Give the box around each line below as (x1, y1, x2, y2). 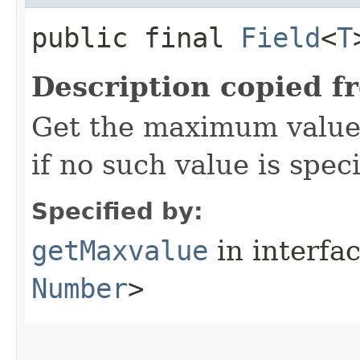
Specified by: (31, 197, 203, 225)
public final (31, 21, 240, 54)
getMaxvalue (31, 234, 208, 267)
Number (31, 272, 128, 305)
